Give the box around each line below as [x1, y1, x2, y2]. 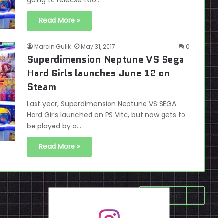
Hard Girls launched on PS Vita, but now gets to [27, 110, 185, 120]
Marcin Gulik [34, 42, 71, 51]
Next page [147, 191, 182, 201]
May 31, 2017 [81, 42, 115, 51]
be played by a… [27, 121, 81, 131]
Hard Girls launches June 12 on [27, 66, 170, 80]
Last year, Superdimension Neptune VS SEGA [27, 99, 176, 109]
